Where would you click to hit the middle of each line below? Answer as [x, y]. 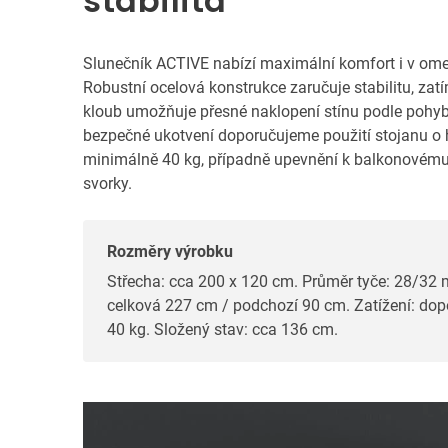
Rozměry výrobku [170, 251]
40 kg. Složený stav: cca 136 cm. [222, 329]
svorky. [107, 183]
